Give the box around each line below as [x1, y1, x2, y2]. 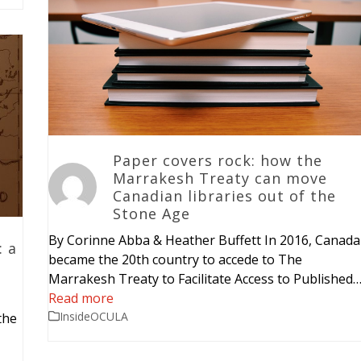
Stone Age [112, 203, 190, 223]
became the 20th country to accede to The [48, 250, 302, 268]
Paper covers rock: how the [112, 150, 322, 170]
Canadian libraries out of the [112, 185, 336, 205]
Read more [48, 288, 114, 307]
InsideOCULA [59, 308, 128, 324]
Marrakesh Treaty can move [112, 168, 327, 188]
